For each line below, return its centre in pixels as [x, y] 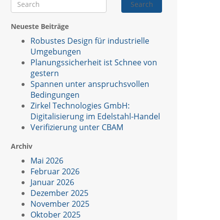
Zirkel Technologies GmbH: [80, 105]
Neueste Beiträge [40, 26]
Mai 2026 [47, 160]
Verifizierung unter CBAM [77, 127]
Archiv [22, 146]
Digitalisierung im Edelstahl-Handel [95, 116]
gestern [45, 73]
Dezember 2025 [59, 193]
